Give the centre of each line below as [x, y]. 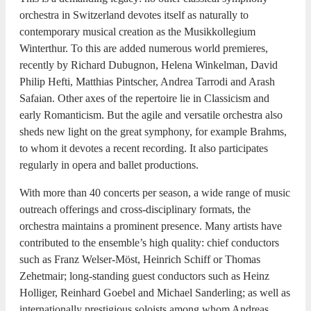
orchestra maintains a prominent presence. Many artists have [151, 226]
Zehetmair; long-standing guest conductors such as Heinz [144, 276]
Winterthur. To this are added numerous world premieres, [144, 48]
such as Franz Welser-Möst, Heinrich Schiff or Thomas [140, 259]
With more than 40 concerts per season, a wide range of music [155, 192]
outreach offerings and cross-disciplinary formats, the [135, 209]
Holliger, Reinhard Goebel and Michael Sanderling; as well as [155, 292]
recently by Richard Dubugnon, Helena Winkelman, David [149, 65]
